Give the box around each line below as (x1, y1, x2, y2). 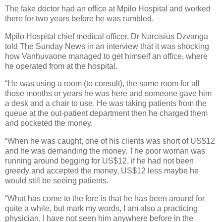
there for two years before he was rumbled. (5, 14, 154, 23)
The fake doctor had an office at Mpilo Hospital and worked (5, 4, 211, 13)
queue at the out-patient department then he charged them (5, 109, 208, 118)
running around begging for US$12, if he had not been (5, 157, 194, 166)
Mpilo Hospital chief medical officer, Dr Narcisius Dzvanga (5, 32, 208, 41)
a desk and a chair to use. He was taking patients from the (5, 99, 207, 108)
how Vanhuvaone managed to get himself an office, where (5, 52, 208, 60)
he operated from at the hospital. (5, 61, 117, 70)
